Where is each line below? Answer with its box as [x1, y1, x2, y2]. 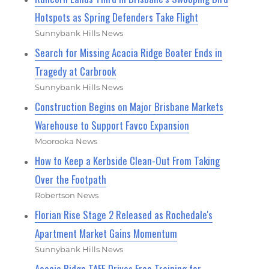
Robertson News [35, 190, 99, 201]
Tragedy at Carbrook [35, 64, 116, 79]
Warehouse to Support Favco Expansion [35, 118, 190, 133]
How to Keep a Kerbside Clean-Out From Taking [35, 153, 220, 169]
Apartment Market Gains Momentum [35, 226, 178, 241]
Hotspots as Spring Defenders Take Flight [35, 10, 199, 25]
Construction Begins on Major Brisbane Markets [35, 99, 224, 115]
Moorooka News [35, 136, 98, 147]
